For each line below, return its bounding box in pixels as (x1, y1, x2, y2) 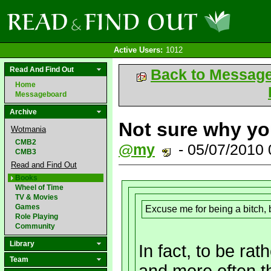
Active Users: (114, 45, 163, 54)
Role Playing (15, 212, 58, 221)
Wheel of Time (15, 183, 64, 192)
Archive (10, 108, 37, 116)
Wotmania (11, 125, 46, 134)
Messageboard (15, 90, 67, 99)
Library (10, 240, 34, 248)
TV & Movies (15, 193, 58, 201)
